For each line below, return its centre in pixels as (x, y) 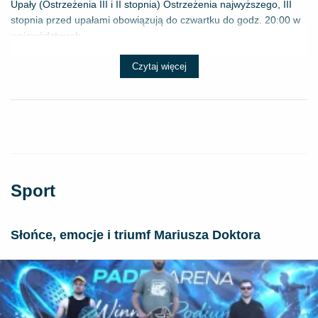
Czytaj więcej (159, 67)
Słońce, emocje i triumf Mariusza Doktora (136, 235)
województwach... (50, 36)
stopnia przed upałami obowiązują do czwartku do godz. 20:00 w (155, 20)
